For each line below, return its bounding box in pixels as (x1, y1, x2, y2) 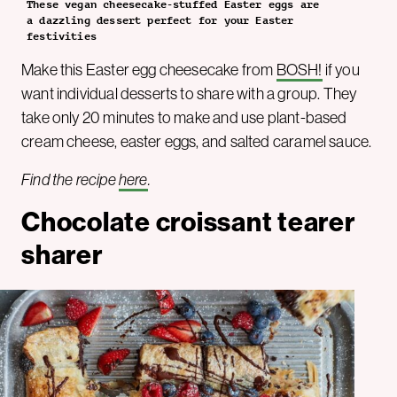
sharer (21, 238, 103, 271)
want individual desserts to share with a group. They (21, 84, 357, 103)
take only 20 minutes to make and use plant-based (21, 108, 347, 127)
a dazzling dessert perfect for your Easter (27, 13, 294, 27)
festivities (27, 29, 97, 43)
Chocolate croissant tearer (21, 206, 355, 238)
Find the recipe (21, 170, 119, 189)
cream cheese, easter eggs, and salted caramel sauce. (21, 132, 372, 151)
